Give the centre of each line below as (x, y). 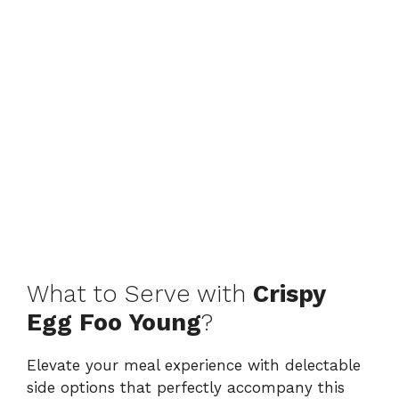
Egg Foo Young (114, 323)
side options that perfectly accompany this (186, 388)
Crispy (289, 294)
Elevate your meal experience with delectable (194, 366)
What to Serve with (140, 294)
